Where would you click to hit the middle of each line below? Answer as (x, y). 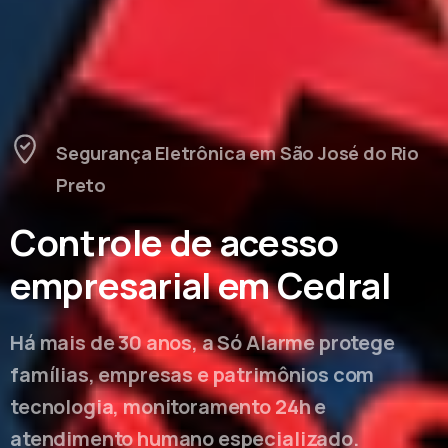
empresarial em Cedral (200, 285)
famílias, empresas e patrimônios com (192, 374)
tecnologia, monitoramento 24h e (168, 406)
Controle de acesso (174, 242)
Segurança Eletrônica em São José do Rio (237, 152)
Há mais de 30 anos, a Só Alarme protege (202, 342)
